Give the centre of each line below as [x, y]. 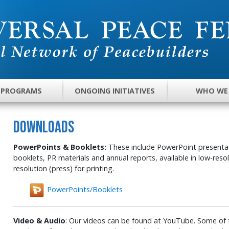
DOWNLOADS [43, 127]
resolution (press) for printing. [63, 168]
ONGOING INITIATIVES [115, 91]
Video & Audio [39, 220]
